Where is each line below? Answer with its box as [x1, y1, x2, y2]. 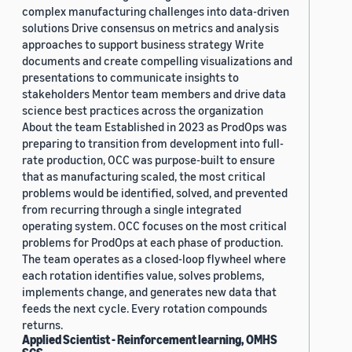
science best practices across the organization [22, 103, 263, 118]
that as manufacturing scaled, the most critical [22, 169, 266, 184]
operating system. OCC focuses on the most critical [22, 218, 287, 233]
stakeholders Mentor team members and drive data [22, 86, 286, 101]
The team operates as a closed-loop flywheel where [22, 251, 286, 266]
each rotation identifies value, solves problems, [22, 268, 264, 283]
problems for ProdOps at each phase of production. [22, 235, 283, 250]
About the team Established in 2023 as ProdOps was [22, 119, 287, 134]
